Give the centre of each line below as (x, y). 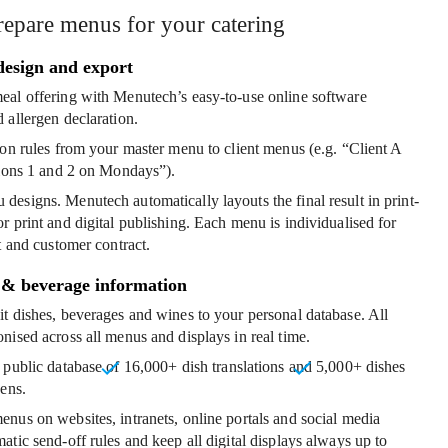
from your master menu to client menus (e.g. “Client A (226, 149)
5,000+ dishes (361, 367)
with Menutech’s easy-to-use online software (221, 97)
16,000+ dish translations (204, 367)
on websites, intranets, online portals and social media (206, 419)
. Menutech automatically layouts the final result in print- (238, 201)
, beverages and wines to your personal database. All (220, 315)
